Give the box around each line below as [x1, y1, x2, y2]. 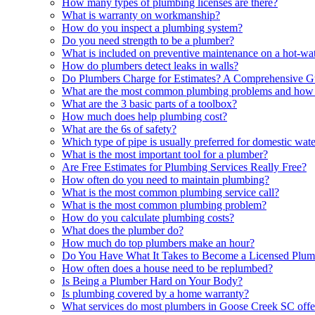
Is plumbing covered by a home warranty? [62, 287, 249, 300]
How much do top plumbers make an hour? [62, 236, 255, 249]
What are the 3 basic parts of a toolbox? [62, 97, 237, 110]
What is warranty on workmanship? [62, 8, 220, 21]
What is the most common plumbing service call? [62, 186, 279, 198]
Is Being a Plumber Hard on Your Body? [62, 274, 243, 287]
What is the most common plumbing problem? [62, 198, 266, 211]
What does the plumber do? [62, 224, 184, 236]
